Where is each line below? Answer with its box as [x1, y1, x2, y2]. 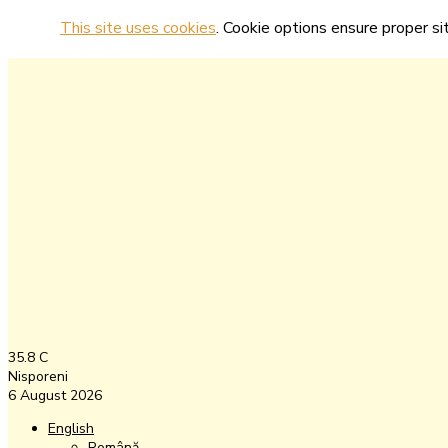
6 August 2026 [8, 386, 102, 405]
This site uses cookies [60, 17, 216, 39]
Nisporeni [8, 367, 68, 386]
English [48, 419, 94, 438]
